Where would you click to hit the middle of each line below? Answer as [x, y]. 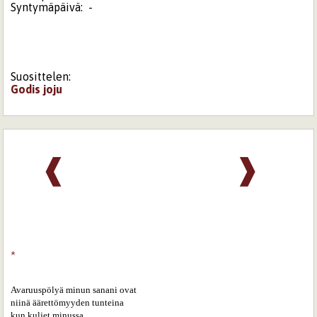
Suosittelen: [41, 76]
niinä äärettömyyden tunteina [68, 302]
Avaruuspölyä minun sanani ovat [74, 289]
